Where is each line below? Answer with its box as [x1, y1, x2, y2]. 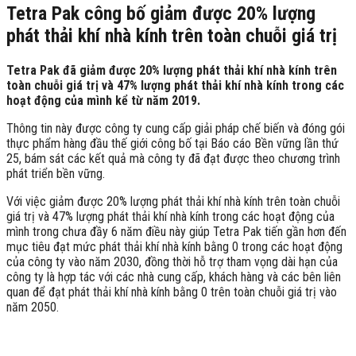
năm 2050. [6, 299, 59, 315]
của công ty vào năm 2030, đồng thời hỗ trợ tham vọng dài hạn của [6, 253, 338, 269]
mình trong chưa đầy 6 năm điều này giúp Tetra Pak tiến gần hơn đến [6, 223, 346, 239]
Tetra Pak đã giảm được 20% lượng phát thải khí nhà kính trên [6, 62, 337, 78]
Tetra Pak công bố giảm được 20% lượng [6, 2, 315, 25]
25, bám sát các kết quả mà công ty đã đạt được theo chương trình [6, 150, 340, 166]
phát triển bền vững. [6, 165, 105, 181]
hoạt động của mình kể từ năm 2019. [6, 92, 200, 108]
